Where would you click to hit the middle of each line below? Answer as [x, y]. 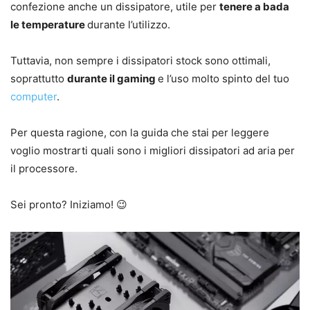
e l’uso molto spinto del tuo [224, 79]
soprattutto [39, 79]
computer [34, 97]
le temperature [49, 25]
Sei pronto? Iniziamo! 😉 [69, 205]
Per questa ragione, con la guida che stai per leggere [140, 133]
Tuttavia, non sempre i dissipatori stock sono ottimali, [140, 61]
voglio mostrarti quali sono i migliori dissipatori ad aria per [153, 151]
